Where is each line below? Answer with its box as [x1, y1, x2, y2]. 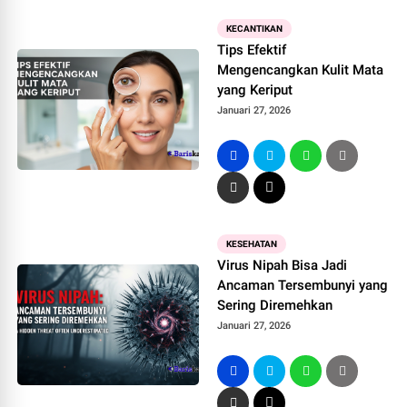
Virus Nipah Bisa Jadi [217, 257, 348, 273]
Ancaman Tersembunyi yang [217, 277, 389, 293]
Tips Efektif [217, 42, 287, 58]
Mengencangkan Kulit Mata [217, 62, 384, 78]
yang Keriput [217, 82, 293, 98]
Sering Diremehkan [217, 297, 333, 313]
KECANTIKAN [226, 24, 283, 34]
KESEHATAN [226, 239, 278, 249]
